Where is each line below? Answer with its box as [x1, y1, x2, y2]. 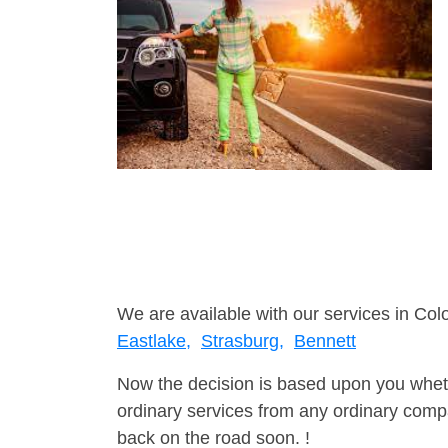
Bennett [294, 331, 356, 352]
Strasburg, [201, 331, 284, 352]
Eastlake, [117, 331, 191, 352]
